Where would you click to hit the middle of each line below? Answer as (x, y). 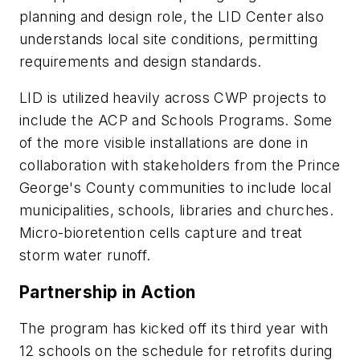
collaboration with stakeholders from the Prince (180, 166)
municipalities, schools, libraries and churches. (179, 211)
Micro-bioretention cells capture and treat (161, 233)
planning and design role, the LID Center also (172, 16)
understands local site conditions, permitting (168, 39)
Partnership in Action (108, 292)
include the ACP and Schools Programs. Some (176, 121)
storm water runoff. (85, 256)
